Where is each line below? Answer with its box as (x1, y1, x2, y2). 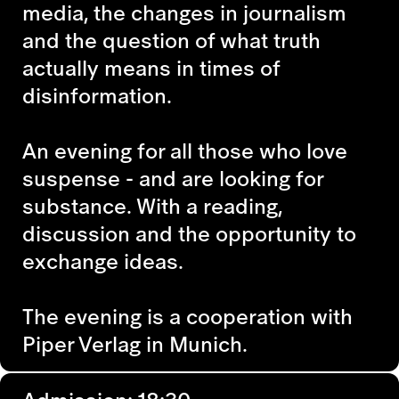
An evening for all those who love (22, 134, 347, 167)
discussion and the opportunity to (22, 216, 356, 249)
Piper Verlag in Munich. (22, 327, 248, 360)
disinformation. (22, 78, 172, 111)
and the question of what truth (22, 23, 321, 56)
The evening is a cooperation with (22, 299, 353, 332)
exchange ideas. (22, 244, 183, 277)
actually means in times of (22, 51, 280, 84)
